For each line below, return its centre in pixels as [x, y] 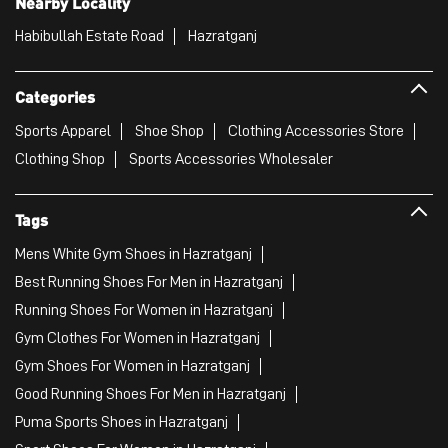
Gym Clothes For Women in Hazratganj [137, 337]
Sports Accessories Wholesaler [231, 159]
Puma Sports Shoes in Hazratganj [121, 421]
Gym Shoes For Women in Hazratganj [132, 365]
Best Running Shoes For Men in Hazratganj [149, 281]
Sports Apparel [63, 131]
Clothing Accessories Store [316, 131]
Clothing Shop [60, 159]
